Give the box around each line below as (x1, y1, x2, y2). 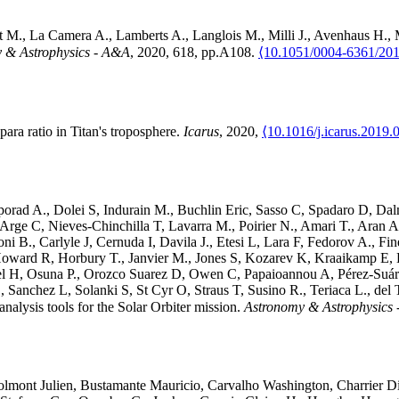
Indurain (103, 202, 151, 218)
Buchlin (177, 202, 222, 218)
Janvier (128, 250, 168, 266)
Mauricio (150, 378, 200, 394)
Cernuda (96, 234, 144, 250)
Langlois (192, 28, 241, 44)
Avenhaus (313, 28, 370, 44)
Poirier (239, 218, 276, 234)
